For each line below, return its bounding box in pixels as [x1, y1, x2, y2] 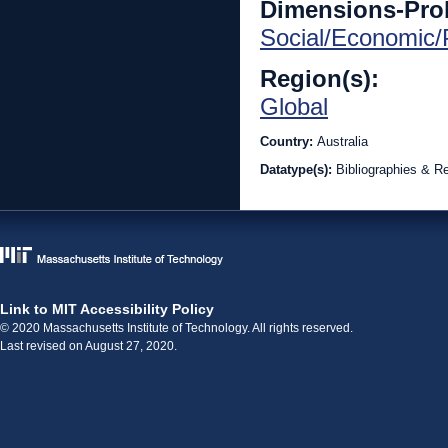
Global [260, 93, 328, 120]
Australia [317, 134, 368, 149]
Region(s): [260, 65, 386, 92]
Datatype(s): [260, 162, 336, 177]
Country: [260, 134, 317, 149]
